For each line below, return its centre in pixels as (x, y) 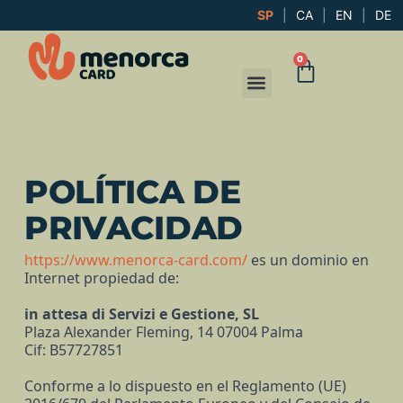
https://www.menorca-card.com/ (135, 260)
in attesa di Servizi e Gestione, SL (141, 314)
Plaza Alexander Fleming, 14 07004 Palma (163, 332)
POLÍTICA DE (132, 192)
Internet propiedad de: (101, 278)
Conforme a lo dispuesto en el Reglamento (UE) (185, 386)
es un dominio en (309, 260)
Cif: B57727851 (73, 350)
